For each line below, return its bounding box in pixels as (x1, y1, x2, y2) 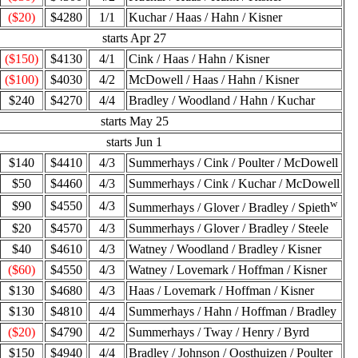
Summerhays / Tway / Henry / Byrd (129, 325, 309, 339)
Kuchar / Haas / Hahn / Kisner (129, 10, 282, 24)
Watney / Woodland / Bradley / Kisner (129, 242, 321, 256)
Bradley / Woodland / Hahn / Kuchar (129, 93, 315, 107)
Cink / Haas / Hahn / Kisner (129, 52, 269, 66)
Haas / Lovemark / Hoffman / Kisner (129, 284, 314, 297)
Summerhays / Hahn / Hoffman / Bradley (129, 304, 336, 318)
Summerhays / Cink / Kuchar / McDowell (129, 177, 340, 190)
